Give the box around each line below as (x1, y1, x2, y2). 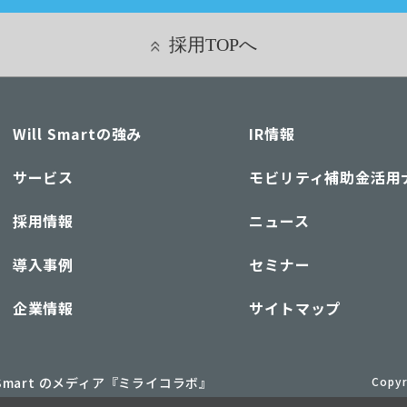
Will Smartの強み (12, 122, 143, 144)
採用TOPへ (168, 34, 257, 55)
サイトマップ (249, 296, 342, 319)
